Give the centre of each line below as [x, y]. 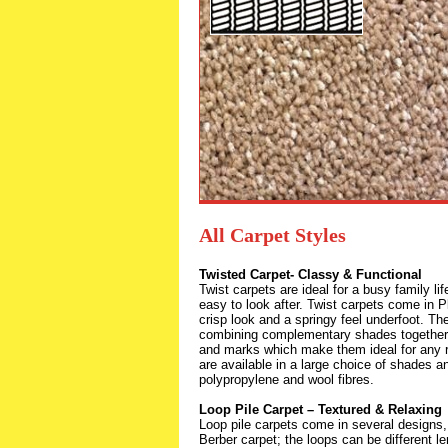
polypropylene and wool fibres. [286, 380]
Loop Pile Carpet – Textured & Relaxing [320, 410]
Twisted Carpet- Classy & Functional [310, 275]
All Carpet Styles [272, 235]
